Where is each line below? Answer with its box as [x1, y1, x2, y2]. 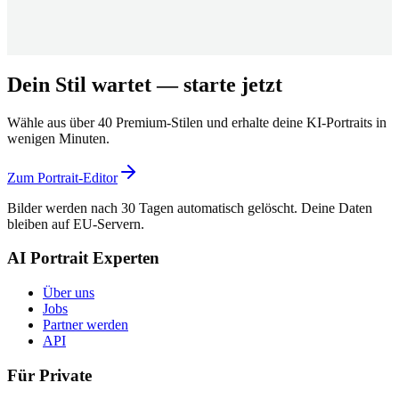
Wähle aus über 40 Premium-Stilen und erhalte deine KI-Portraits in [7, 114, 387, 130]
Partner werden [43, 317, 128, 333]
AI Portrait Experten [7, 248, 159, 268]
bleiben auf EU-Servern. [7, 216, 144, 232]
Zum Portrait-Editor [7, 169, 118, 185]
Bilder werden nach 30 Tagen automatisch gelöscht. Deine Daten [7, 199, 372, 216]
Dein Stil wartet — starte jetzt [7, 72, 282, 96]
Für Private [7, 365, 92, 385]
